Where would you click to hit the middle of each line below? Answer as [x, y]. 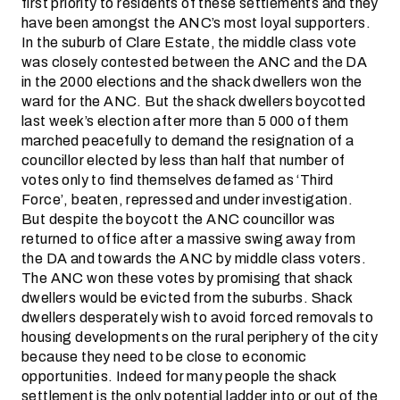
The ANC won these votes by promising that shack [187, 278]
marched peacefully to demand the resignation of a [188, 141]
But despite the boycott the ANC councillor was [179, 219]
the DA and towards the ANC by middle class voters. [194, 258]
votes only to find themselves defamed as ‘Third [178, 180]
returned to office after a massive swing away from [188, 239]
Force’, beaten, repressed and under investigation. [187, 200]
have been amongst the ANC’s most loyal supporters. [196, 23]
